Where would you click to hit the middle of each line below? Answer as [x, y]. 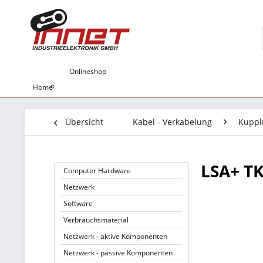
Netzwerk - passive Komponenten [118, 253]
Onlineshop [88, 71]
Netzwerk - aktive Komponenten [115, 236]
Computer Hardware [97, 171]
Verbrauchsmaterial [96, 220]
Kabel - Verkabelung [172, 122]
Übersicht [84, 122]
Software [78, 203]
